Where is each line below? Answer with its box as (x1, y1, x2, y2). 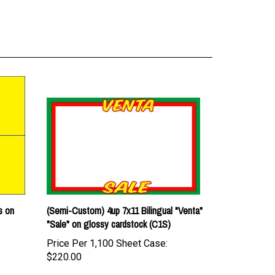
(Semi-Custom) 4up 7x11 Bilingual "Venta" (47, 189, 203, 203)
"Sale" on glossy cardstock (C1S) (47, 203, 171, 216)
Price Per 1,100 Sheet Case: (47, 223, 168, 234)
